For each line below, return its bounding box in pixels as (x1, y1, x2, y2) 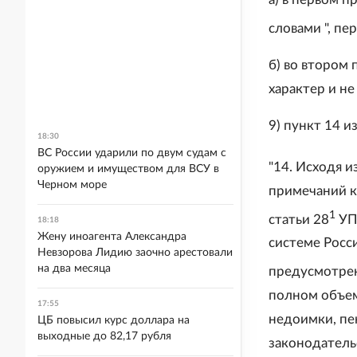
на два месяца (37, 263, 111, 274)
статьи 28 (269, 212, 329, 226)
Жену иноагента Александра (37, 231, 186, 242)
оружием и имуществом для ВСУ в (37, 163, 219, 175)
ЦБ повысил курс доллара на (37, 315, 190, 326)
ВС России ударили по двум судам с (37, 147, 226, 159)
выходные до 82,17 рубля (37, 331, 171, 342)
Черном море (37, 179, 107, 190)
